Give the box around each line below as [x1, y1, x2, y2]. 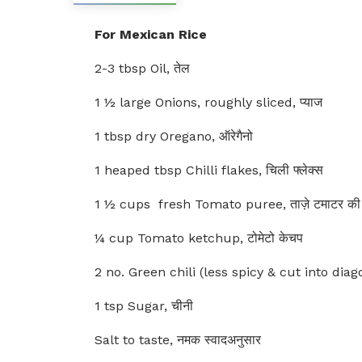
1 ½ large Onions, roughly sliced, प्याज [95, 95, 322, 110]
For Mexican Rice [95, 27, 207, 42]
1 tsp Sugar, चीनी [95, 298, 193, 314]
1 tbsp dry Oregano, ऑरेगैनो [95, 128, 253, 144]
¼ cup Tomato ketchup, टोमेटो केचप [95, 230, 303, 246]
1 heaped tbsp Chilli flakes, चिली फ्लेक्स [95, 162, 323, 178]
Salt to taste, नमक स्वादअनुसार [95, 332, 261, 347]
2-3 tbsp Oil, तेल [95, 61, 190, 76]
